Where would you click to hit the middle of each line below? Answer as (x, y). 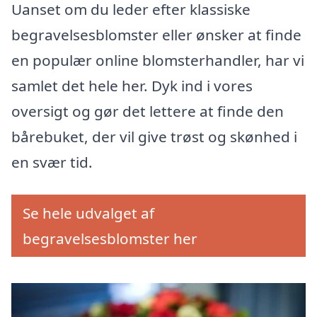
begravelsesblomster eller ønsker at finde (156, 35)
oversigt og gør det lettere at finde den (148, 111)
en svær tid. (52, 162)
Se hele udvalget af (88, 213)
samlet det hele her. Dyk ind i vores (132, 86)
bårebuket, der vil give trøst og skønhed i (154, 137)
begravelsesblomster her (110, 239)
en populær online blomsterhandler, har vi (158, 60)
